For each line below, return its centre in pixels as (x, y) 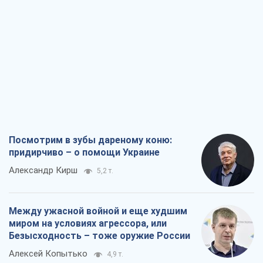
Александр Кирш (43, 171)
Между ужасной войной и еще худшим (98, 211)
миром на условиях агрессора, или (88, 224)
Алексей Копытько (48, 254)
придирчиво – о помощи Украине (84, 153)
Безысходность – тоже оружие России (100, 236)
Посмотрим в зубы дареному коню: (90, 140)
